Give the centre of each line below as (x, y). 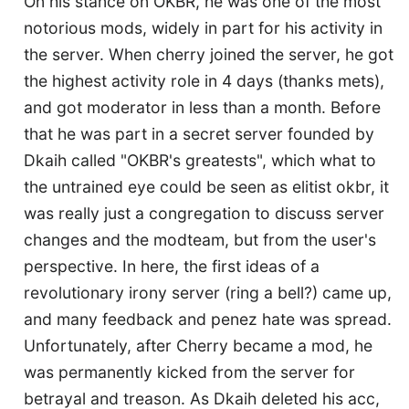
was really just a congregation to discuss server (204, 213)
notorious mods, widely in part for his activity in (203, 27)
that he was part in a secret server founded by (199, 133)
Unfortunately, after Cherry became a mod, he (198, 345)
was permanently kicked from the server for (189, 372)
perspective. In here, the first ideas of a (172, 266)
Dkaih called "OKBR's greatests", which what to (200, 160)
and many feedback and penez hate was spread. (208, 319)
